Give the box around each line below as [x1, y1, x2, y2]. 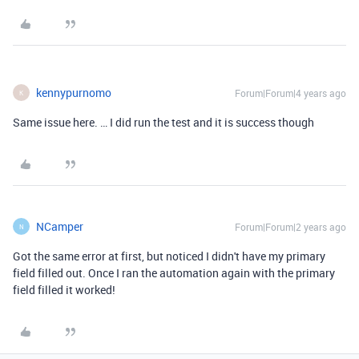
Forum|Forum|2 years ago [235, 220, 346, 233]
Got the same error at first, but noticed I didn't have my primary [13, 248, 325, 264]
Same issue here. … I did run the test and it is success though [13, 115, 314, 130]
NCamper [36, 219, 83, 234]
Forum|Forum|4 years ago [235, 87, 346, 99]
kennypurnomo [36, 85, 111, 100]
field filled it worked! [13, 282, 118, 297]
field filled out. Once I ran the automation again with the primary [13, 265, 335, 280]
